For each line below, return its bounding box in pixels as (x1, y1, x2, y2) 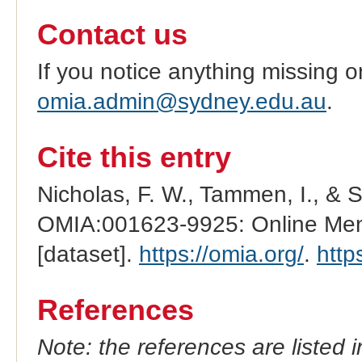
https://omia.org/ (138, 241, 304, 267)
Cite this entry (36, 141, 231, 174)
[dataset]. (36, 241, 139, 267)
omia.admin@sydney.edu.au (36, 89, 326, 115)
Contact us (36, 19, 187, 52)
